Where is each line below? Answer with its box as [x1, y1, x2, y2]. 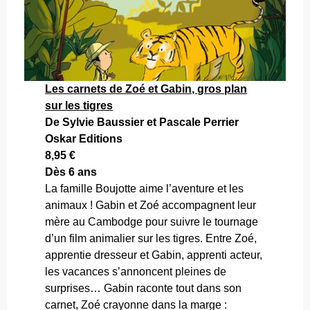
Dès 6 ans [45, 165, 98, 178]
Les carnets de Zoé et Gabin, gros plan [45, 82, 248, 95]
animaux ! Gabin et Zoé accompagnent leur [45, 199, 257, 211]
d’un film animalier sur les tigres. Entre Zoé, [45, 232, 257, 244]
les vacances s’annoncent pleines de [45, 265, 227, 277]
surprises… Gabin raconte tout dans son [45, 282, 242, 294]
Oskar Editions [45, 132, 123, 145]
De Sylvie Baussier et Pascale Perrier [45, 116, 239, 128]
